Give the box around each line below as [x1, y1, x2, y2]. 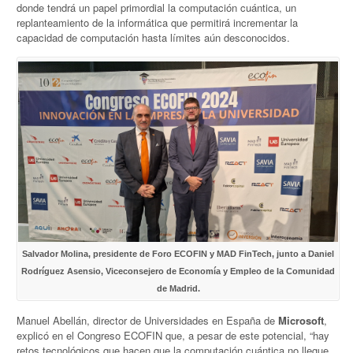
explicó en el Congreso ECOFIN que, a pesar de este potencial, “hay [17, 328, 330, 344]
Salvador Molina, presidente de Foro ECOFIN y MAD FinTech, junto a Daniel [22, 248, 334, 258]
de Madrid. [156, 283, 200, 293]
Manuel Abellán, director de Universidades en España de [17, 313, 279, 329]
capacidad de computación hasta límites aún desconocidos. [17, 29, 291, 45]
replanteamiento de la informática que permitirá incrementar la [17, 14, 299, 30]
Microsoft [278, 313, 325, 329]
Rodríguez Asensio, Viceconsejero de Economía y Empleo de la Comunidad [21, 266, 335, 276]
